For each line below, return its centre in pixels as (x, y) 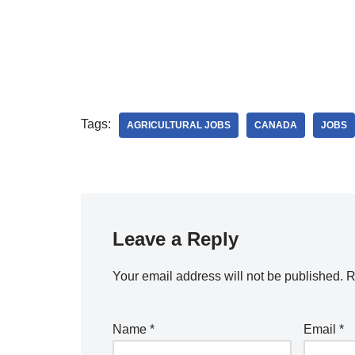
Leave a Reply (176, 239)
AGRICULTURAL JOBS (179, 126)
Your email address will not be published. (228, 277)
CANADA (276, 126)
